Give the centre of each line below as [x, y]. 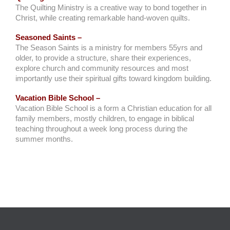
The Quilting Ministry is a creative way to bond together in [111, 7]
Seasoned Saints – [49, 37]
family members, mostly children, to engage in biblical [105, 118]
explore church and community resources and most [102, 68]
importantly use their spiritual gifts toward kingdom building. [113, 78]
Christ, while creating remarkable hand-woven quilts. [103, 18]
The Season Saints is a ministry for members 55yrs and [109, 47]
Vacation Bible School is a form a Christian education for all [113, 108]
